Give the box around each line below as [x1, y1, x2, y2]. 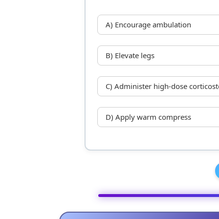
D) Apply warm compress [105, 112, 191, 122]
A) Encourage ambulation [105, 20, 191, 30]
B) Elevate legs [105, 50, 154, 61]
